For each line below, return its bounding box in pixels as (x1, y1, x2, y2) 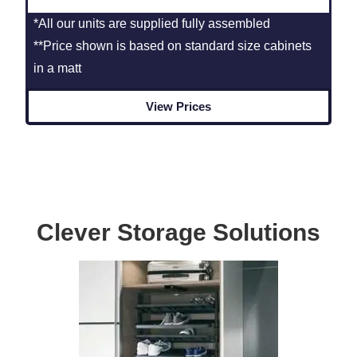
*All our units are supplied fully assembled (33, 16, 271, 30)
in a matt (33, 61, 82, 75)
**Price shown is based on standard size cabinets (33, 38, 312, 53)
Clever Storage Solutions (37, 218, 320, 245)
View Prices (146, 99, 211, 113)
